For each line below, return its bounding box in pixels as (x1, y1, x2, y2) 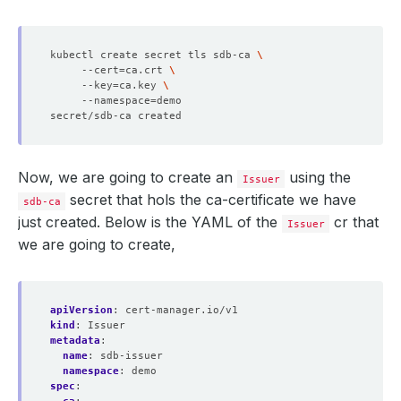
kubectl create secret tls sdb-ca (50, 48, 257, 61)
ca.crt (125, 64, 169, 76)
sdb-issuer (100, 349, 163, 362)
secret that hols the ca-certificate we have (65, 191, 357, 209)
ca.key (119, 79, 163, 91)
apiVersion (50, 303, 113, 316)
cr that (329, 213, 380, 231)
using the (285, 168, 352, 186)
